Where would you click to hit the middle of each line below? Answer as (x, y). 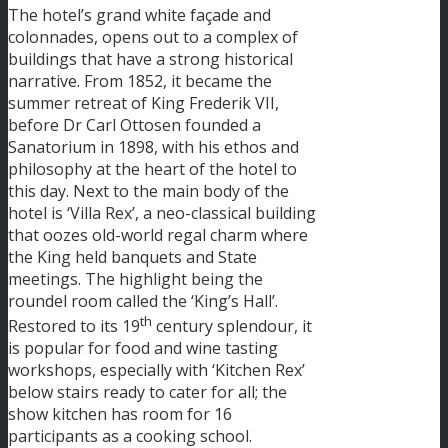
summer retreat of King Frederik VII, (143, 102)
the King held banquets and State (132, 256)
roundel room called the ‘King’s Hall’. (143, 300)
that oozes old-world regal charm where (158, 234)
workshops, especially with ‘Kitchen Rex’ (156, 370)
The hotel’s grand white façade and (139, 14)
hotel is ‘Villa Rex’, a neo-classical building (162, 212)
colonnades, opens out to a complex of (153, 36)
